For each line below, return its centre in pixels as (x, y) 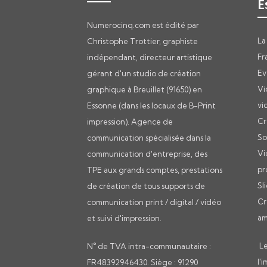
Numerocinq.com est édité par (143, 25)
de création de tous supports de (146, 186)
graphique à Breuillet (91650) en (145, 89)
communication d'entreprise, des (147, 153)
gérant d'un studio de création (144, 73)
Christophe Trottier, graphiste (142, 41)
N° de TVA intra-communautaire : (149, 246)
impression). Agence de (130, 121)
